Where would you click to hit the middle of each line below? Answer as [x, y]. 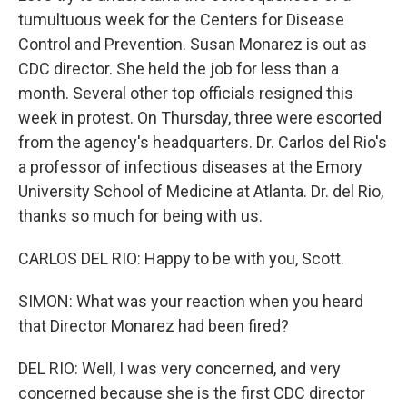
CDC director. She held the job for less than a [179, 69]
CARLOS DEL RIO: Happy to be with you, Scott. [181, 258]
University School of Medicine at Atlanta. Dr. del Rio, [201, 191]
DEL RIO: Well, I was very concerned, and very [179, 368]
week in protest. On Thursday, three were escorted [200, 118]
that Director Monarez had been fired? [154, 326]
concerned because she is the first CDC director [192, 393]
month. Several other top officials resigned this [186, 93]
